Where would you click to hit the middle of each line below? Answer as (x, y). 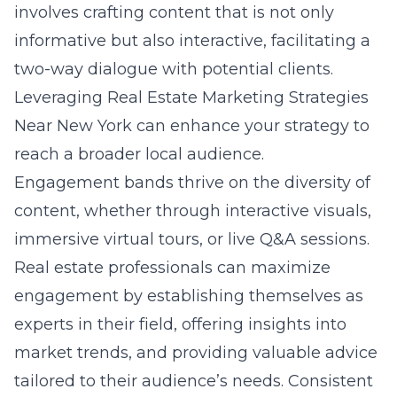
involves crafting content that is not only (174, 12)
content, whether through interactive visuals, (193, 211)
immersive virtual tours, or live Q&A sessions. (192, 239)
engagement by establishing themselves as (189, 296)
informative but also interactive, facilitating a (192, 41)
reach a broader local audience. (139, 154)
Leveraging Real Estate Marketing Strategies (191, 97)
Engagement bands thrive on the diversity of (192, 183)
